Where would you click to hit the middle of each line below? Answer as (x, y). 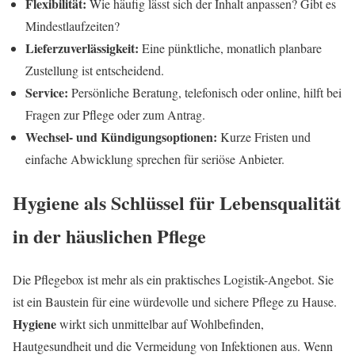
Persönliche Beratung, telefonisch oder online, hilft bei (205, 93)
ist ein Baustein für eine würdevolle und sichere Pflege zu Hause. (175, 302)
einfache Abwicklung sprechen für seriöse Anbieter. (155, 159)
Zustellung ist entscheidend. (95, 71)
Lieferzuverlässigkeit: (82, 48)
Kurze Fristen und (264, 137)
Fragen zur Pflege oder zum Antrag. (115, 115)
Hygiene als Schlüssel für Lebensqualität (177, 203)
